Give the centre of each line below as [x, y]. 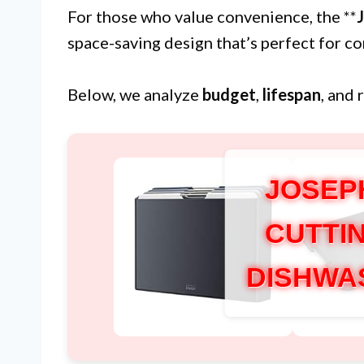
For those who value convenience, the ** [212, 16]
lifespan [292, 94]
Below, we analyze [135, 94]
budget [229, 94]
